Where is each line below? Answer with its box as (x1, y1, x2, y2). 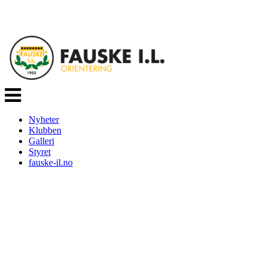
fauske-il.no (29, 157, 73, 167)
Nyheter (29, 114, 59, 125)
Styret (29, 146, 51, 157)
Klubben (29, 125, 61, 135)
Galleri (29, 135, 54, 146)
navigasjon (4, 95, 45, 106)
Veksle (4, 85, 29, 95)
